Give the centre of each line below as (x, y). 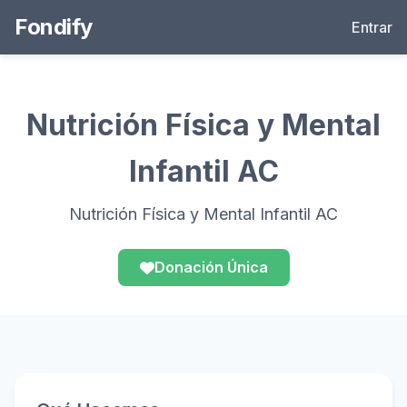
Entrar (372, 27)
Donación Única (211, 267)
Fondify (54, 27)
